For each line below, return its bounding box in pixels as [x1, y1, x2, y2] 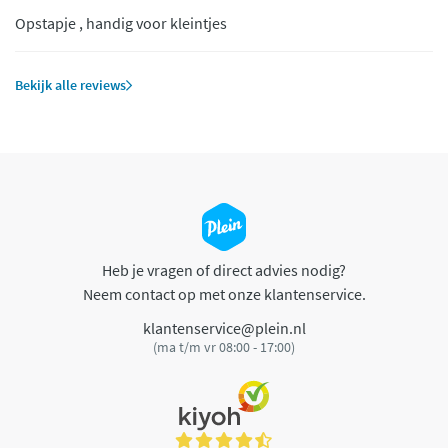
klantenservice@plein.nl [142, 317, 306, 338]
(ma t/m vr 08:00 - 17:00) [153, 337, 295, 356]
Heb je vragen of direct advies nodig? [102, 260, 346, 281]
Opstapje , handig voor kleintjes [15, 13, 227, 34]
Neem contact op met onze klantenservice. [82, 284, 366, 305]
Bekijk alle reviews [15, 76, 126, 95]
